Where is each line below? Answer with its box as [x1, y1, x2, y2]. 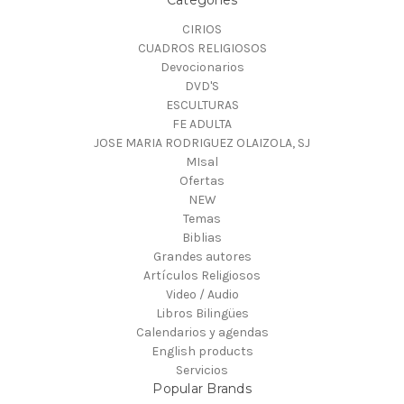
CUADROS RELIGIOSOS [137, 41, 267, 57]
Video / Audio [165, 287, 239, 303]
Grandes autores [152, 249, 252, 265]
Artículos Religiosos [143, 268, 261, 284]
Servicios [176, 363, 228, 379]
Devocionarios [160, 60, 244, 76]
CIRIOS [182, 22, 222, 38]
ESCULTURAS [165, 97, 239, 114]
